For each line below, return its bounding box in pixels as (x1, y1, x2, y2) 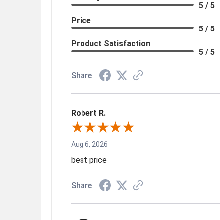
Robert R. (71, 108, 106, 118)
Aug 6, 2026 (71, 140, 108, 148)
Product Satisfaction (71, 38, 150, 48)
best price (71, 155, 107, 165)
